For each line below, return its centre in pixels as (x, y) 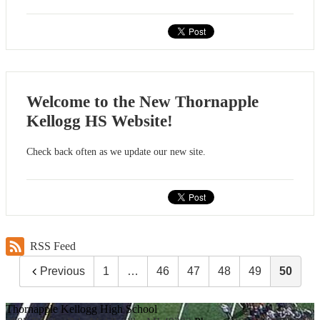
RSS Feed (53, 246)
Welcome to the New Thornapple (142, 101)
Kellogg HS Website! (100, 121)
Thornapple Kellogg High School (81, 309)
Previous (62, 271)
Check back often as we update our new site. (116, 152)
